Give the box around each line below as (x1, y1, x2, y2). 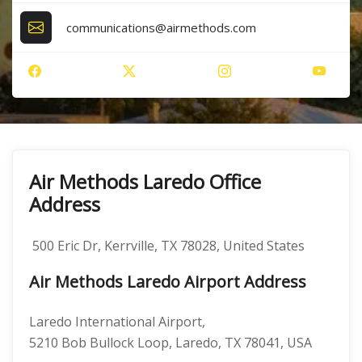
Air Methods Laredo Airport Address (29, 271, 306, 293)
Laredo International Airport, (29, 313, 205, 330)
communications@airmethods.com (66, 19, 257, 36)
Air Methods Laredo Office (29, 168, 261, 195)
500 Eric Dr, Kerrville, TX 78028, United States (29, 237, 305, 255)
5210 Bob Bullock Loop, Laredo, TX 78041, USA (29, 334, 312, 351)
